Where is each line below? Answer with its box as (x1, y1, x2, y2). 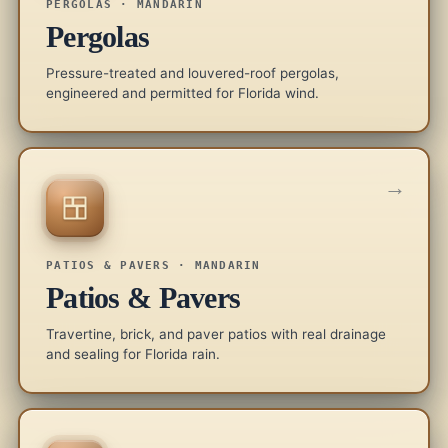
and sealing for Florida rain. (46, 345, 220, 362)
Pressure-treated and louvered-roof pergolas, (46, 64, 339, 81)
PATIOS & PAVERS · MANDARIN (46, 258, 261, 271)
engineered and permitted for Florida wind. (46, 84, 319, 101)
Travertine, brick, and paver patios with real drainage (46, 325, 386, 342)
